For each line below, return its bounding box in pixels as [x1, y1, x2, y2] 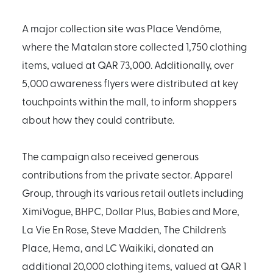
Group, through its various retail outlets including [22, 185, 243, 199]
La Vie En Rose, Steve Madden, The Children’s [22, 222, 226, 236]
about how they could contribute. [22, 112, 174, 126]
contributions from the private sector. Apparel [22, 167, 233, 181]
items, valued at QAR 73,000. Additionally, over [22, 57, 234, 71]
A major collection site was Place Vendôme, [22, 21, 222, 35]
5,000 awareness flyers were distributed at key [22, 76, 238, 90]
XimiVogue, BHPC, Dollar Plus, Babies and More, [22, 204, 239, 218]
